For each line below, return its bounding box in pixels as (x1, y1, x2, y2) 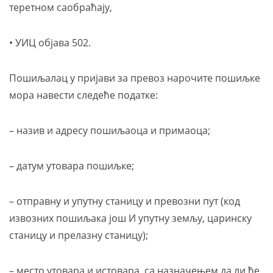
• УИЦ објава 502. (9, 36, 91, 49)
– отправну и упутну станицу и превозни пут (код (9, 194, 240, 208)
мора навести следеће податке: (9, 88, 158, 102)
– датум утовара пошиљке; (9, 159, 134, 172)
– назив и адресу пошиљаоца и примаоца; (9, 124, 210, 137)
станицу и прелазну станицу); (9, 229, 148, 242)
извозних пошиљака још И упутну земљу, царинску (9, 211, 252, 225)
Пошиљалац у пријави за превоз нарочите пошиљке (9, 71, 260, 85)
